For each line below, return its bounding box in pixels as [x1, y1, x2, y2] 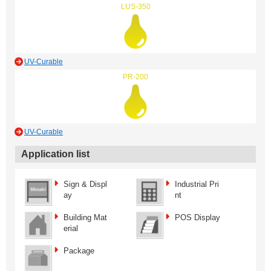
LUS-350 [120, 2, 151, 11]
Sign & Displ [64, 180, 107, 189]
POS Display [175, 213, 220, 223]
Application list [21, 149, 90, 160]
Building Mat [64, 213, 107, 223]
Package [64, 246, 94, 256]
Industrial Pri [175, 180, 219, 189]
